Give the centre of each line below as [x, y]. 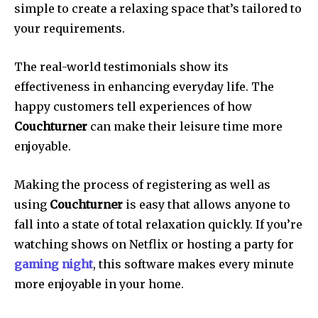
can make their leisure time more [185, 126]
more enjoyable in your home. [99, 284]
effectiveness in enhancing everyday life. [131, 86]
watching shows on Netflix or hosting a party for [154, 244]
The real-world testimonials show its [121, 66]
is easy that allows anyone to [207, 204]
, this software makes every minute [193, 264]
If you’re [279, 224]
